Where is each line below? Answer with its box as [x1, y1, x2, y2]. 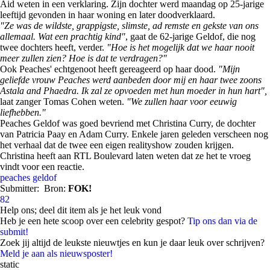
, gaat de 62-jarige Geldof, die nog [125, 31, 256, 42]
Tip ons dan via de [187, 216, 257, 226]
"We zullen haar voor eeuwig [124, 96, 237, 107]
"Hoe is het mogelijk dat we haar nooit [107, 42, 254, 52]
